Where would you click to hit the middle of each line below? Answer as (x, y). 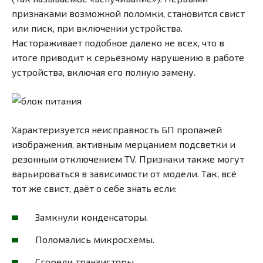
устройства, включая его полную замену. (104, 72)
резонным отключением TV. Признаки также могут (128, 159)
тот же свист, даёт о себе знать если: (94, 188)
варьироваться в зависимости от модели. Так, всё (124, 174)
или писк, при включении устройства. (97, 28)
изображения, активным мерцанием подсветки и (124, 144)
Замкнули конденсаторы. (92, 217)
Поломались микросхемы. (95, 240)
